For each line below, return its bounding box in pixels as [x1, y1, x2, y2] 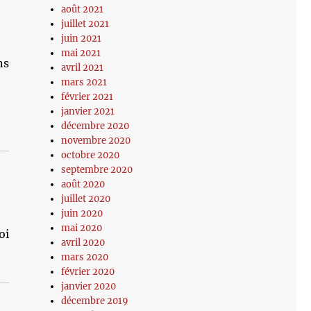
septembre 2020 [61, 164, 133, 176]
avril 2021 [61, 62, 104, 74]
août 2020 [61, 178, 106, 190]
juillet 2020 [61, 193, 111, 205]
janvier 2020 [61, 280, 117, 292]
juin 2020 [61, 208, 103, 219]
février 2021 [61, 91, 114, 103]
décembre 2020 [61, 120, 130, 132]
